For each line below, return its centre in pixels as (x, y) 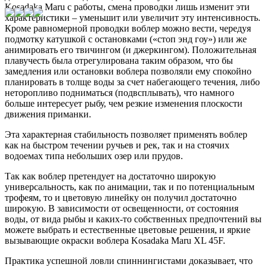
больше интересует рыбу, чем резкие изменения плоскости (124, 103)
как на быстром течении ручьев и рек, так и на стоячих (117, 145)
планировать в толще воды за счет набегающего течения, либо (132, 82)
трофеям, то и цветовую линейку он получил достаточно (121, 197)
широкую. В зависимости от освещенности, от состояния (122, 208)
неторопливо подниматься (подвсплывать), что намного (119, 92)
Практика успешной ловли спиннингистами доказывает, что (129, 260)
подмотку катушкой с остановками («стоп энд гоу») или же (126, 39)
